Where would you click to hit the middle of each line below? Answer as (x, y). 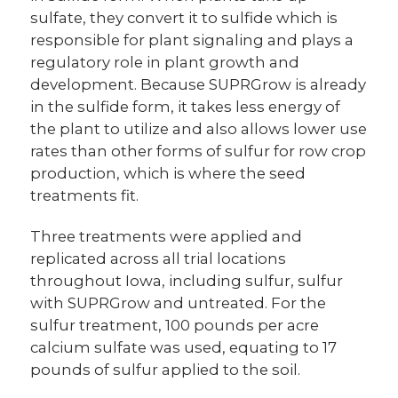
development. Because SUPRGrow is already (199, 84)
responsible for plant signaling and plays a (192, 40)
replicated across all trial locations (159, 258)
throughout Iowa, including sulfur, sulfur (187, 280)
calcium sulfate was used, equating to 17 (184, 347)
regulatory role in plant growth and (165, 62)
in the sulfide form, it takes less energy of (186, 106)
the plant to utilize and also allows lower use (199, 128)
